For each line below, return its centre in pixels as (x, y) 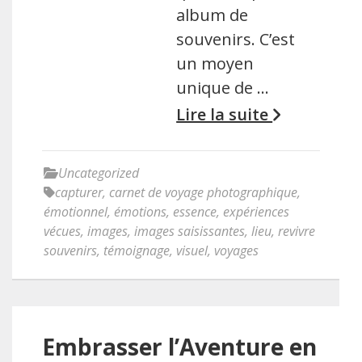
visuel (192, 250)
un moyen (215, 63)
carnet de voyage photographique (203, 192)
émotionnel (76, 212)
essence (195, 212)
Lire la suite (225, 114)
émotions (140, 212)
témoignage (137, 250)
